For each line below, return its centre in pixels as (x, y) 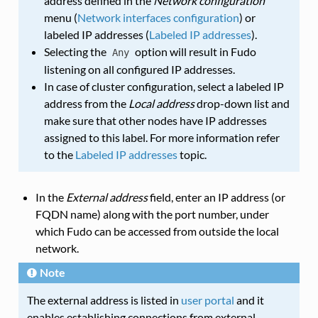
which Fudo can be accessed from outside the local (157, 231)
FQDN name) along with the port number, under (152, 214)
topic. (192, 154)
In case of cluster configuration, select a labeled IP (164, 86)
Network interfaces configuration (158, 17)
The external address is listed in (104, 300)
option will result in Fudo (194, 51)
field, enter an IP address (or (216, 197)
